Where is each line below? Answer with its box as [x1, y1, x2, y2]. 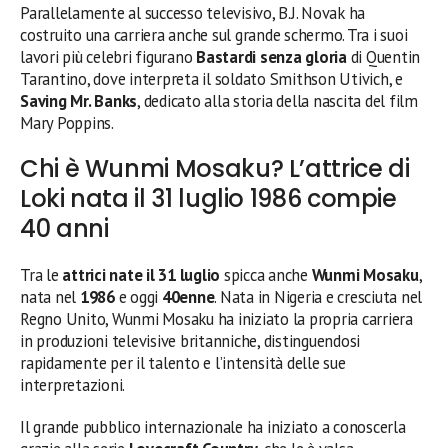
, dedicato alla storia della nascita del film [137, 89, 418, 112]
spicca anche [220, 263, 312, 286]
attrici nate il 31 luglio [62, 263, 221, 286]
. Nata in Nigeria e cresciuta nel [214, 285, 423, 308]
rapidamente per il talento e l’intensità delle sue [20, 351, 346, 374]
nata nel [20, 285, 80, 308]
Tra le [20, 263, 63, 286]
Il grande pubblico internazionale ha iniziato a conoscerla [20, 415, 406, 438]
